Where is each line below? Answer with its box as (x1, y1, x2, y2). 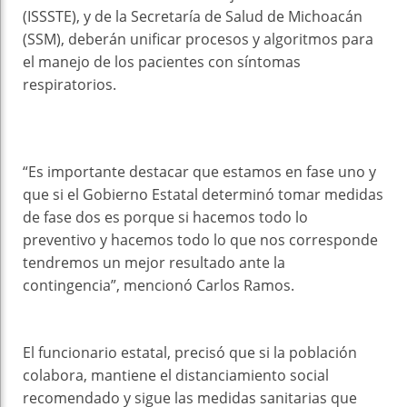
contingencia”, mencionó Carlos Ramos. (23, 275, 294, 296)
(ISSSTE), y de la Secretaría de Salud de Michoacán (23, 6, 362, 27)
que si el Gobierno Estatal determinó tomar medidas (23, 184, 383, 205)
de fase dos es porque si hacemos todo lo (23, 207, 308, 228)
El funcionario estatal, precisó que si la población (23, 342, 357, 363)
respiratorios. (23, 74, 116, 95)
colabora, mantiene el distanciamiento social (23, 365, 329, 386)
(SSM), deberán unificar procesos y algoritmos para (23, 29, 373, 50)
